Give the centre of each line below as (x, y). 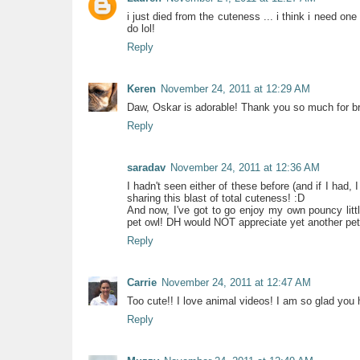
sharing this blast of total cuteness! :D (215, 198)
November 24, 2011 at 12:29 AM (235, 88)
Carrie (141, 282)
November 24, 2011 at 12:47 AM (236, 282)
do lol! (141, 28)
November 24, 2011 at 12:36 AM (245, 167)
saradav (146, 167)
